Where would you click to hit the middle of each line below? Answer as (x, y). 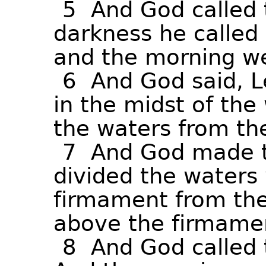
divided (93, 176)
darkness (103, 34)
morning (190, 57)
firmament (111, 200)
